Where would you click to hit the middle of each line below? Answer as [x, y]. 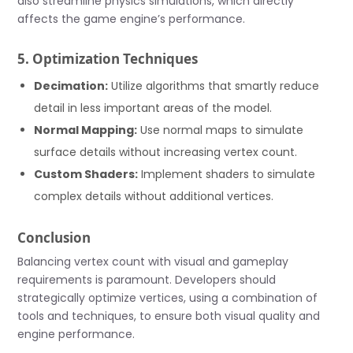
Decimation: [71, 85]
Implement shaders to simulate [227, 174]
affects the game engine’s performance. [132, 19]
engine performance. [76, 334]
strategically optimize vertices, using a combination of [168, 298]
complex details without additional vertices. [154, 196]
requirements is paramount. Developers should [147, 280]
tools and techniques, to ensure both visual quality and [169, 316]
